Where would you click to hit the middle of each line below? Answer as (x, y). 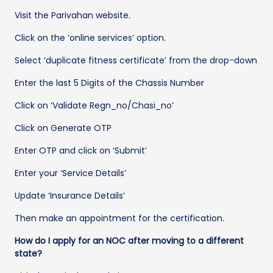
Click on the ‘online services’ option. (90, 37)
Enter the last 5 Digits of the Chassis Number (109, 83)
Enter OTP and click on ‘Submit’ (81, 150)
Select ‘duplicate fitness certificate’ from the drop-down (136, 60)
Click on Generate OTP (63, 128)
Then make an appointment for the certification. (119, 218)
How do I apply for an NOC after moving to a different (129, 240)
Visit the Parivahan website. (73, 15)
